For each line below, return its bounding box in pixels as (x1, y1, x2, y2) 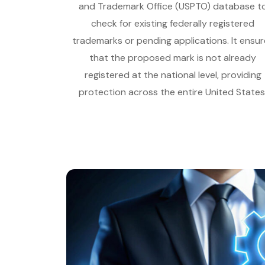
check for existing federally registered (91, 17, 254, 30)
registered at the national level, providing (84, 68, 261, 81)
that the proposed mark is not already (89, 51, 256, 64)
